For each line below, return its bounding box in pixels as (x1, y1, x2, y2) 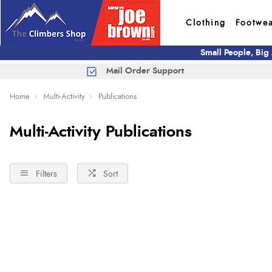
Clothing (185, 18, 226, 27)
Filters (36, 169, 57, 178)
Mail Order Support (106, 67, 184, 75)
